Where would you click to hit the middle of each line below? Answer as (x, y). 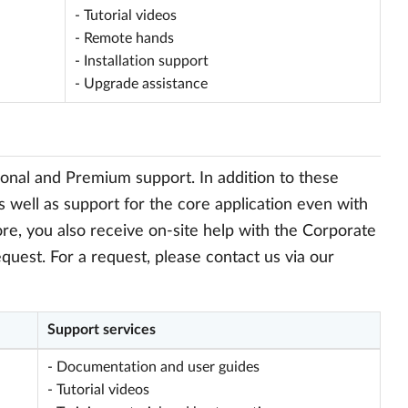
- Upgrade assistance (141, 84)
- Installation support (142, 61)
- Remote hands (124, 38)
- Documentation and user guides (153, 367)
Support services (102, 330)
